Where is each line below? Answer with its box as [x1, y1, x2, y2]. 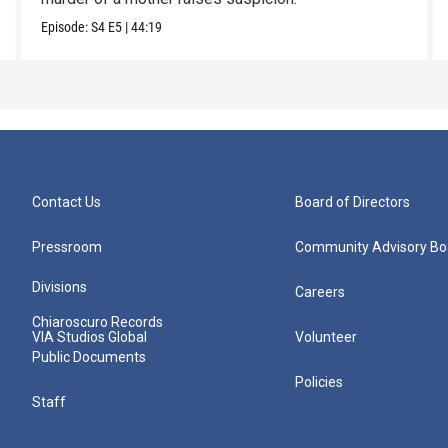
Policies [295, 374, 344, 391]
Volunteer [295, 329, 358, 346]
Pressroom [32, 239, 102, 256]
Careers [295, 284, 346, 301]
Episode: [40, 19, 91, 36]
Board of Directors [295, 194, 411, 211]
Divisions [32, 279, 87, 296]
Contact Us [32, 194, 101, 211]
